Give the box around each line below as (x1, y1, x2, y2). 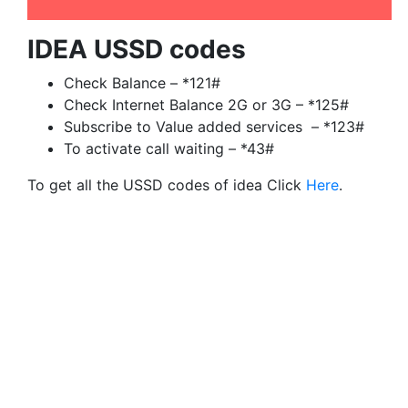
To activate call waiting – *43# (64, 138, 274, 158)
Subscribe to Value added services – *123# (64, 117, 364, 136)
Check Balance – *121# (64, 73, 220, 92)
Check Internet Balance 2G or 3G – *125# (64, 95, 349, 114)
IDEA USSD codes (27, 33, 246, 65)
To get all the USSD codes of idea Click (27, 175, 306, 194)
